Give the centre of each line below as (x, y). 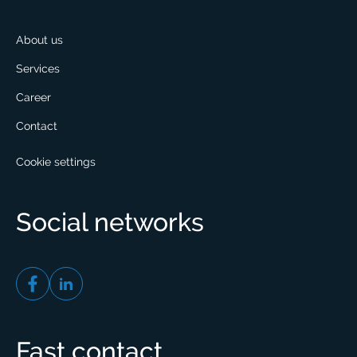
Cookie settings (56, 162)
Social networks (110, 223)
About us (39, 40)
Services (38, 69)
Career (33, 98)
